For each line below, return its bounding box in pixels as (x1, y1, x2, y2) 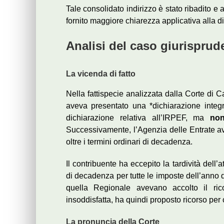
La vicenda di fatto (66, 69, 135, 78)
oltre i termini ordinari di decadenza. (66, 137, 192, 146)
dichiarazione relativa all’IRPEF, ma (66, 113, 210, 122)
